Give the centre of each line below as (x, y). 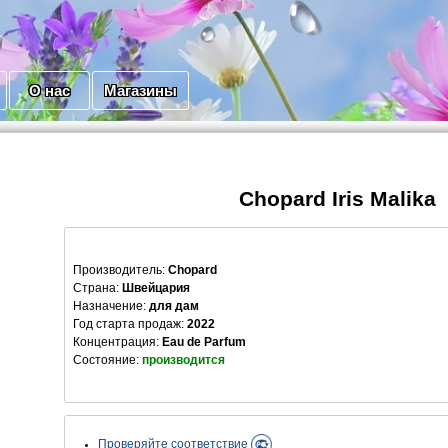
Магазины (140, 91)
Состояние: (107, 360)
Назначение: (109, 306)
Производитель (117, 270)
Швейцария (156, 288)
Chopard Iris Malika (337, 198)
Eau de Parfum (204, 342)
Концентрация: (117, 342)
